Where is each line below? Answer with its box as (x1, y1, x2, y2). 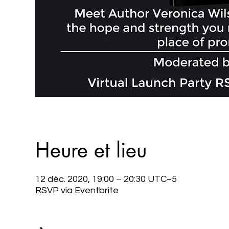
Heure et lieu (35, 136, 147, 164)
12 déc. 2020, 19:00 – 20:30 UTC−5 (35, 174, 177, 184)
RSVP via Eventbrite (35, 185, 119, 195)
